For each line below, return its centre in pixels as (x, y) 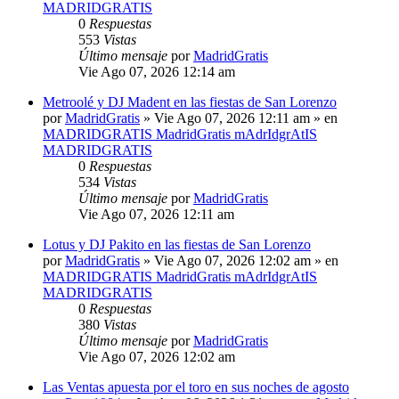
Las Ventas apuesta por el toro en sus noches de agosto (196, 387)
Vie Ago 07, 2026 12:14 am (157, 72)
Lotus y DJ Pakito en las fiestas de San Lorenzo (177, 245)
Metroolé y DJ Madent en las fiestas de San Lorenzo (190, 102)
